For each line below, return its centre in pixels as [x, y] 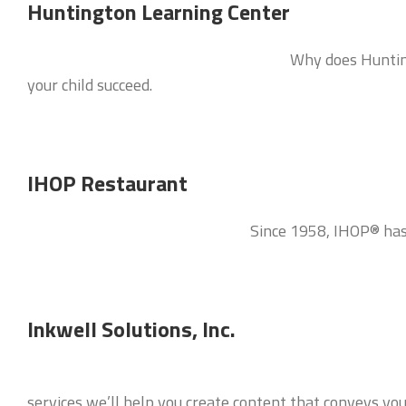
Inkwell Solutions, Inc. [131, 329]
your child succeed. [90, 85]
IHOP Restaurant [107, 183]
